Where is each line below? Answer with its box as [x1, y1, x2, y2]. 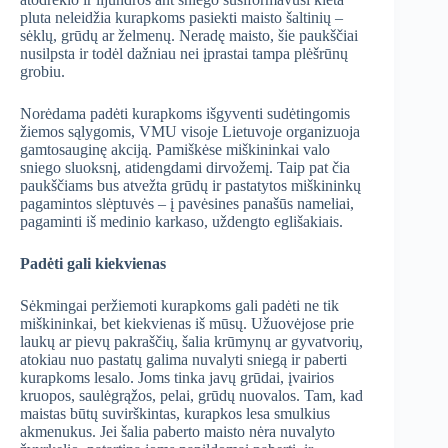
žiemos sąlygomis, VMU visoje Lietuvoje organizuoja [20, 123, 360, 141]
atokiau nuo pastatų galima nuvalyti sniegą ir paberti [20, 351, 347, 369]
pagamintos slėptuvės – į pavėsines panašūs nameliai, [20, 195, 354, 213]
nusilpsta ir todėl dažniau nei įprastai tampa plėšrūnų [20, 45, 348, 63]
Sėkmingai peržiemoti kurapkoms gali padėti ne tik [20, 297, 339, 315]
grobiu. [20, 63, 65, 81]
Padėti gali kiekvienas [20, 255, 166, 273]
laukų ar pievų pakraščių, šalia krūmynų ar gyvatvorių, [20, 333, 363, 351]
